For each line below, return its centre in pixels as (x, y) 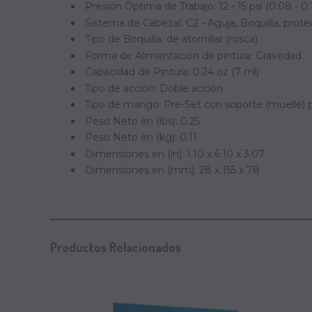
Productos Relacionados (116, 247)
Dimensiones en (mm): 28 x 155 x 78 (172, 170)
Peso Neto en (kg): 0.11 (141, 137)
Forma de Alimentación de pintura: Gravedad (193, 55)
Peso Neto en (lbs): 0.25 (142, 121)
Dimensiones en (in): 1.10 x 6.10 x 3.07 (175, 154)
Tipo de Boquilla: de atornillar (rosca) (171, 39)
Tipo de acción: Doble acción (154, 88)
